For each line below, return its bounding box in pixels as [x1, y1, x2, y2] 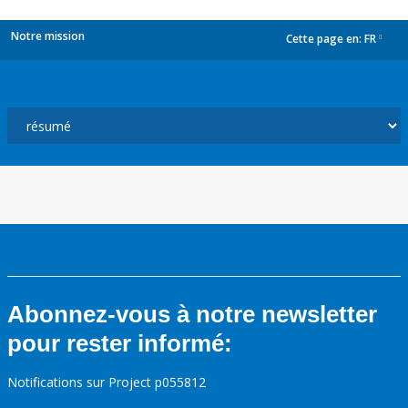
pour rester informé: [7, 330, 232, 357]
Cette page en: [286, 31, 364, 47]
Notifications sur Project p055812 [7, 373, 206, 391]
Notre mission [11, 28, 85, 44]
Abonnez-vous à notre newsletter [7, 301, 377, 328]
